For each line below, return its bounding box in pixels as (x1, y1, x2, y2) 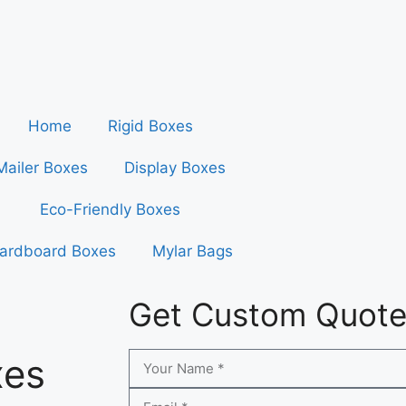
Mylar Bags (151, 242, 233, 260)
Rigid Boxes (107, 117, 193, 135)
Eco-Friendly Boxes (40, 200, 181, 218)
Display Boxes (124, 159, 227, 177)
